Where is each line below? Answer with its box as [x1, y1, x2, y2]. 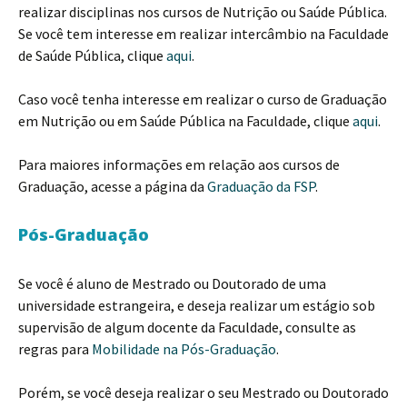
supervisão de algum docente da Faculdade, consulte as [18, 318, 356, 336]
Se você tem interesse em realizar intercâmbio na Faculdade [18, 25, 389, 43]
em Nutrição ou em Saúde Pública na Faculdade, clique [18, 112, 352, 130]
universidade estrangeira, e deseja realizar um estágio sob [18, 296, 375, 314]
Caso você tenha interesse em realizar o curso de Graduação [18, 90, 387, 108]
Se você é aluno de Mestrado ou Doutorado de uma [18, 274, 326, 293]
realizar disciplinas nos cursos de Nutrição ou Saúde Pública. [18, 3, 387, 21]
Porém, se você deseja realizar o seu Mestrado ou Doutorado [18, 383, 389, 402]
